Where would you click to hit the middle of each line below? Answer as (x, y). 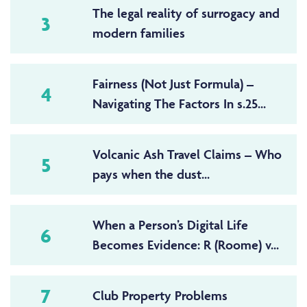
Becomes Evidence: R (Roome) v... (185, 245)
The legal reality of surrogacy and (186, 13)
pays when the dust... (151, 174)
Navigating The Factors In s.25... (179, 104)
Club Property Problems (160, 296)
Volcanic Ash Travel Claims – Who (187, 155)
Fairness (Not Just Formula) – (173, 84)
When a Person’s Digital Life (170, 225)
